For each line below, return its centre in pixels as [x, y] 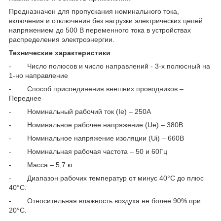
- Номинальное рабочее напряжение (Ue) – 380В [96, 125]
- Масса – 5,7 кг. [41, 165]
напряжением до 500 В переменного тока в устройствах [100, 30]
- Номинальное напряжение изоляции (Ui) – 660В [96, 138]
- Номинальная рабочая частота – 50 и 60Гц [88, 152]
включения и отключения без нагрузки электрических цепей [106, 21]
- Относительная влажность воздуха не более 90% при [105, 201]
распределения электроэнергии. [62, 40]
